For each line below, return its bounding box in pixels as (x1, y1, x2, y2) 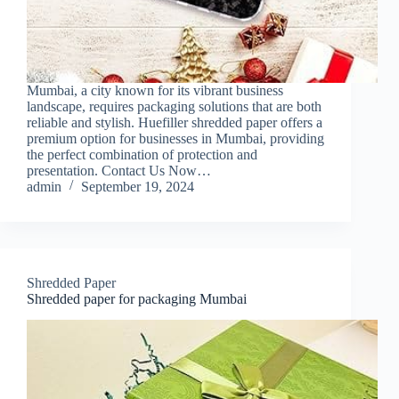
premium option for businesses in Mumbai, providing (27, 130, 324, 146)
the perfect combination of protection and (27, 146, 257, 162)
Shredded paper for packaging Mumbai (27, 290, 247, 306)
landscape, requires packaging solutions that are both (27, 98, 322, 114)
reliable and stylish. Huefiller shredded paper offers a (27, 114, 322, 130)
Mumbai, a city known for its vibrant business (27, 82, 283, 98)
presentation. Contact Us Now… (27, 162, 211, 178)
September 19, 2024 (81, 178, 194, 194)
